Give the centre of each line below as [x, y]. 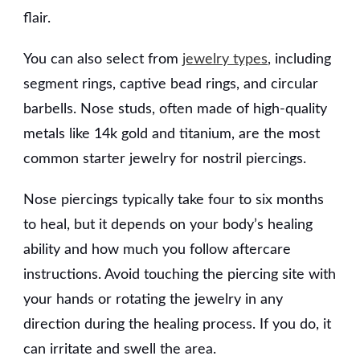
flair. [37, 18]
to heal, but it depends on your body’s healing [168, 225]
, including [299, 59]
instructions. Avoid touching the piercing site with [180, 274]
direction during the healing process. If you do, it [177, 324]
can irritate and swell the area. [120, 349]
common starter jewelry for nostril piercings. [165, 159]
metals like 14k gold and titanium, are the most [172, 134]
